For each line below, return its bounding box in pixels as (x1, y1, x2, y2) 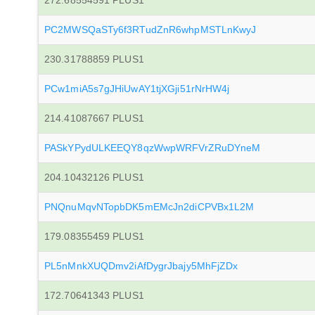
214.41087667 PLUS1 (44, 112, 144, 124)
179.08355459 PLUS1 (44, 231, 144, 242)
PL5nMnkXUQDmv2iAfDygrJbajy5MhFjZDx (44, 260, 238, 271)
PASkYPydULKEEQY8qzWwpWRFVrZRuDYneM (44, 142, 261, 153)
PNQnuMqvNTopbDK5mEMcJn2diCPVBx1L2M (44, 201, 255, 212)
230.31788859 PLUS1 (44, 53, 144, 65)
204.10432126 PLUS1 (44, 172, 144, 183)
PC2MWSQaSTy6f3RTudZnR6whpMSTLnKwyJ (44, 24, 257, 35)
